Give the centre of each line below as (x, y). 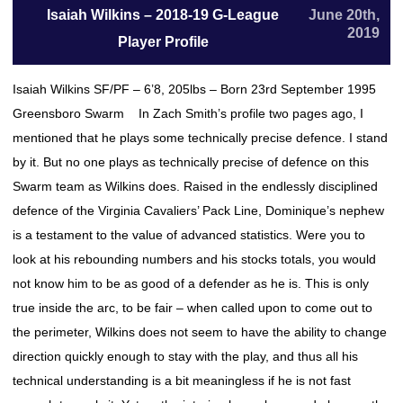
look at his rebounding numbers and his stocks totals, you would (194, 259)
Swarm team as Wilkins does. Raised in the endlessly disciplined (195, 186)
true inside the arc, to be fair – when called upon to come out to (193, 308)
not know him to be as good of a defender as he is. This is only (191, 283)
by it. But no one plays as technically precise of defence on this (191, 162)
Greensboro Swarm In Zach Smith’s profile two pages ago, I (188, 113)
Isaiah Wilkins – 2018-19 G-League (163, 15)
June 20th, (344, 15)
